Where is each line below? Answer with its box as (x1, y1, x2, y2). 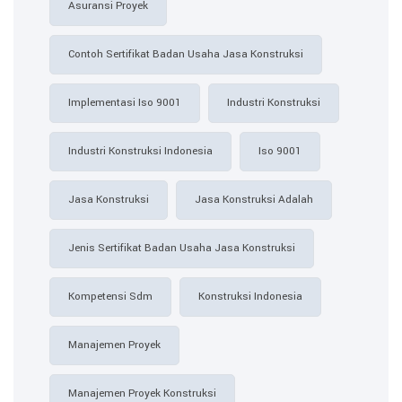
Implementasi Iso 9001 (68, 94, 181, 110)
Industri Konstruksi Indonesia (68, 143, 213, 159)
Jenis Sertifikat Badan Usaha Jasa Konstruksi (68, 240, 295, 256)
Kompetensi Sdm (68, 288, 153, 304)
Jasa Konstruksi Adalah (195, 191, 313, 207)
